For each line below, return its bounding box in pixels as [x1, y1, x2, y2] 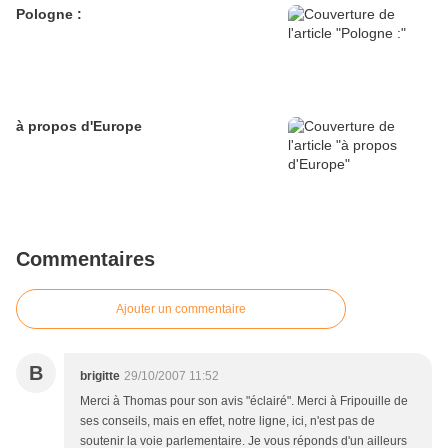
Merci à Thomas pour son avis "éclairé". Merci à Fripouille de [80, 394, 408, 409]
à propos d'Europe [16, 118, 142, 135]
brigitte [80, 369, 120, 384]
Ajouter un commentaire [116, 302, 246, 317]
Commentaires [16, 248, 155, 271]
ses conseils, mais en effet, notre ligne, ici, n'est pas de [80, 414, 375, 429]
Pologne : [16, 6, 82, 23]
